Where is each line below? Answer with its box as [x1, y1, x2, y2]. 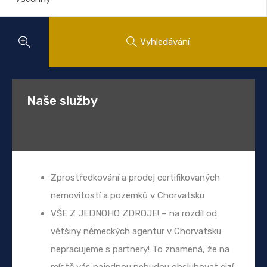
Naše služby [27, 92, 98, 108]
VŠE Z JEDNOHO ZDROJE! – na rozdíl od [51, 207, 217, 219]
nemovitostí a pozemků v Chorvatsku [51, 190, 204, 201]
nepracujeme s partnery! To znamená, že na [51, 243, 229, 254]
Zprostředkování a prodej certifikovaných [51, 172, 220, 183]
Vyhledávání [139, 36, 190, 47]
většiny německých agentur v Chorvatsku [51, 225, 221, 237]
